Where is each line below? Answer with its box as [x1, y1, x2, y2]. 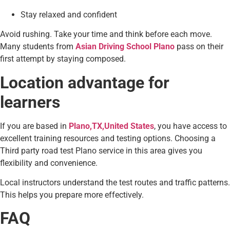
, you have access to [154, 121, 227, 131]
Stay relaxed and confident [21, 9, 117, 20]
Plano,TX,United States [69, 121, 154, 131]
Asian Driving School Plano [75, 42, 175, 52]
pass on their [177, 42, 223, 52]
